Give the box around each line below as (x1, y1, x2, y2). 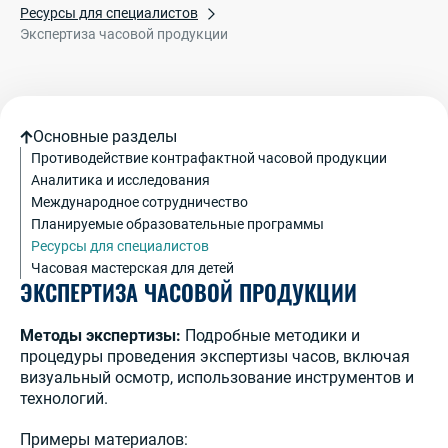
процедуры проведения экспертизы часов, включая (20, 347, 410, 367)
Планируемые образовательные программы (31, 216, 324, 233)
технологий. (20, 389, 108, 409)
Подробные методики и (181, 326, 360, 346)
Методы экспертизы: (20, 326, 181, 346)
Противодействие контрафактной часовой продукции (31, 150, 387, 167)
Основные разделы (33, 127, 177, 147)
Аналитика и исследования (31, 172, 210, 189)
